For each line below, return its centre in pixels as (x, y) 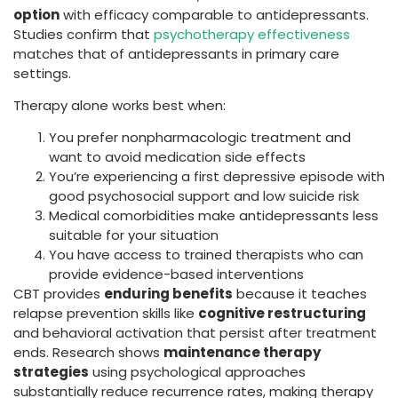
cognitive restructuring (282, 314)
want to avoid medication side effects (177, 157)
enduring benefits (168, 294)
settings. (42, 73)
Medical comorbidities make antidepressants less (214, 216)
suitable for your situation (134, 235)
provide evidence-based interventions (176, 275)
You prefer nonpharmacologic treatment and (200, 138)
